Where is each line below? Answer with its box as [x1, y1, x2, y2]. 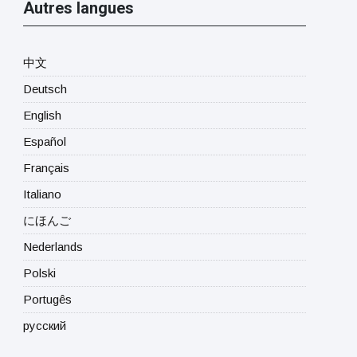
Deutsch [22, 82, 67, 96]
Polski [22, 266, 56, 280]
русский [22, 319, 66, 333]
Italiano [22, 187, 61, 202]
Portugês [22, 292, 72, 307]
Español [22, 135, 66, 149]
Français [22, 161, 69, 175]
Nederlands [22, 240, 83, 254]
